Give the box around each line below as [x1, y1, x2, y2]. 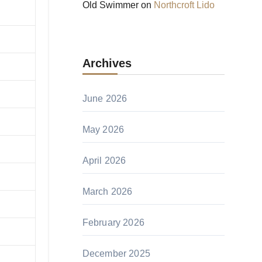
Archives [82, 57, 132, 70]
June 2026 [82, 94, 127, 104]
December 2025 [82, 249, 151, 258]
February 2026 [82, 218, 145, 227]
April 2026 [82, 156, 126, 166]
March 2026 [82, 187, 133, 196]
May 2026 [82, 125, 125, 135]
